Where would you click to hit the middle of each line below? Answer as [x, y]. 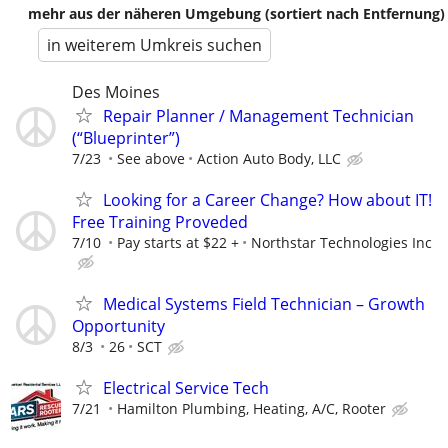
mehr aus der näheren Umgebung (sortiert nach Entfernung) [236, 14]
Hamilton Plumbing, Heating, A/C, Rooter [251, 408]
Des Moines [116, 92]
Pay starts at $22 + [178, 243]
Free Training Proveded [160, 222]
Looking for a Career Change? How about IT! [267, 200]
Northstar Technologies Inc [341, 243]
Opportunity [118, 325]
